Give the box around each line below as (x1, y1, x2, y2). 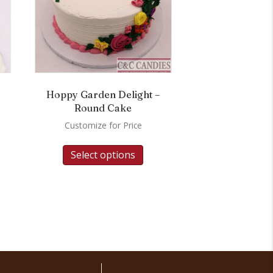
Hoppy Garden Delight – (46, 88, 160, 101)
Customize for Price (64, 119, 142, 131)
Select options (71, 147, 136, 161)
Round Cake (74, 101, 132, 114)
